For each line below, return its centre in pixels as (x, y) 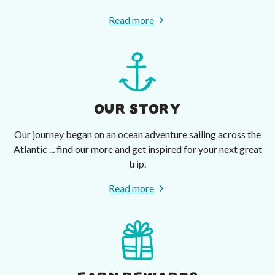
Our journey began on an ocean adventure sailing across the (137, 134)
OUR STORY (137, 109)
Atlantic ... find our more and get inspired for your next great (137, 149)
